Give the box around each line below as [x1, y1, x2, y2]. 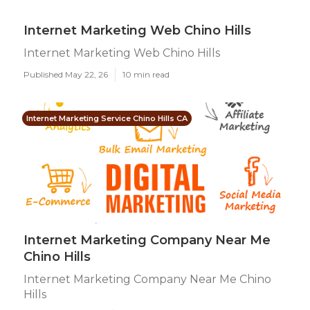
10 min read [122, 69, 170, 80]
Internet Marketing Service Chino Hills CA [26, 113, 188, 123]
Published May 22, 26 [24, 69, 108, 80]
